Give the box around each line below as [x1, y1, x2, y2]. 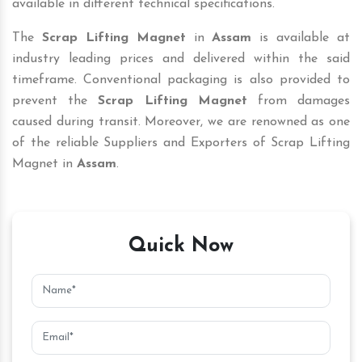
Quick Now [128, 235, 234, 256]
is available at [251, 31, 350, 44]
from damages [246, 94, 351, 107]
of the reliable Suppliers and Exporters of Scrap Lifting [12, 136, 350, 149]
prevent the [12, 94, 99, 107]
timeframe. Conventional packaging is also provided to [12, 73, 350, 86]
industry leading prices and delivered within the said [12, 52, 350, 65]
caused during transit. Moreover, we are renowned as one [12, 115, 350, 128]
